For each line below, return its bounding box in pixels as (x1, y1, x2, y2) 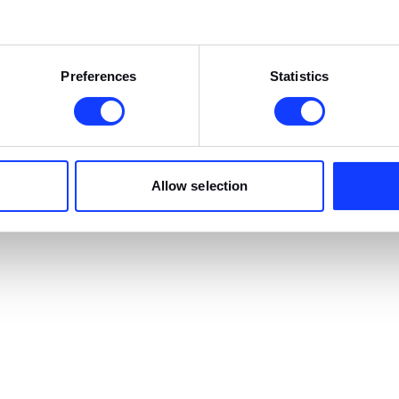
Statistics (270, 68, 329, 84)
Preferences (61, 68, 137, 84)
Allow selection (151, 177, 248, 193)
